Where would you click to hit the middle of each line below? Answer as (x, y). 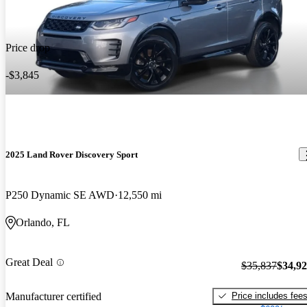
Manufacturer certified (53, 297)
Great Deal (29, 262)
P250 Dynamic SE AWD (60, 195)
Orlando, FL (43, 223)
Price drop (28, 47)
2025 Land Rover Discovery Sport (72, 154)
